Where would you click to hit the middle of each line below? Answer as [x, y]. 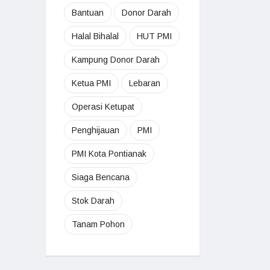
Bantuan [88, 12]
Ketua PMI [91, 83]
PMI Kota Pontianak [109, 153]
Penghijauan [96, 130]
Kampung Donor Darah [116, 59]
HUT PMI [154, 36]
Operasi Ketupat [103, 106]
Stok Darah [93, 200]
